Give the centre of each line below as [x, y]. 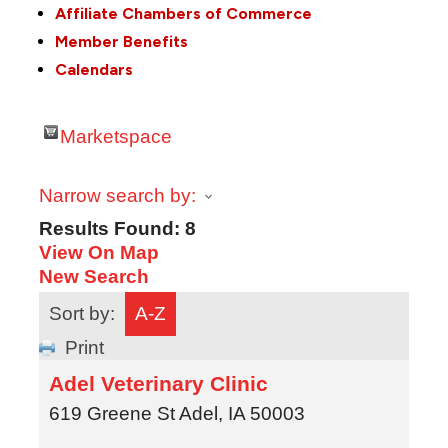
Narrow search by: [117, 195]
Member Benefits [121, 41]
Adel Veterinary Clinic [158, 383]
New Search [93, 276]
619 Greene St [111, 413]
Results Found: [111, 228]
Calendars [93, 69]
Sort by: [81, 313]
